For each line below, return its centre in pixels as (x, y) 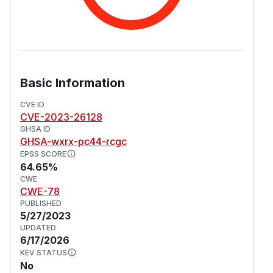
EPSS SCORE (43, 154)
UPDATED (38, 227)
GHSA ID (35, 129)
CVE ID (32, 104)
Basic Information (73, 83)
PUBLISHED (41, 203)
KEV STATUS (44, 252)
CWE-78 (40, 191)
